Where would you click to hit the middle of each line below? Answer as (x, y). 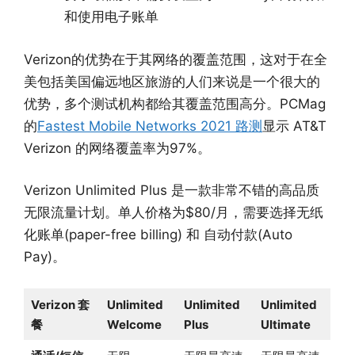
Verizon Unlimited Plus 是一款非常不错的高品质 (172, 191)
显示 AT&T (294, 126)
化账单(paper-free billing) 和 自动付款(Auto (158, 235)
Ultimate (285, 324)
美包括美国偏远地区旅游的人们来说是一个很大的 (172, 81)
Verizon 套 (60, 304)
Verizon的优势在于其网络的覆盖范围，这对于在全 (176, 59)
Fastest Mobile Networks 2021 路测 (150, 126)
